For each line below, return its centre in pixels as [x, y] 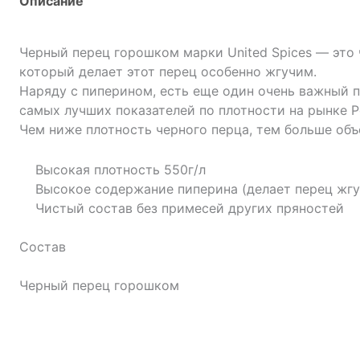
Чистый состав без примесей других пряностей [190, 208]
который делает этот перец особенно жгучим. [168, 72]
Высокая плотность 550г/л [121, 169]
